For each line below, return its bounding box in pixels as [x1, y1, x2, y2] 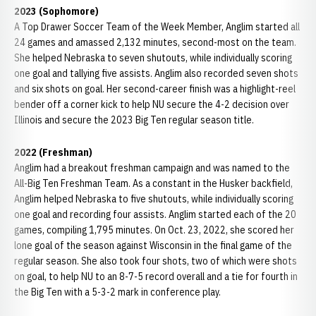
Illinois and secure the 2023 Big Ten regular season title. [14, 114, 254, 126]
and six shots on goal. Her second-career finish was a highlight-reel [14, 83, 296, 95]
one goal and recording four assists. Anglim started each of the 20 [14, 208, 296, 221]
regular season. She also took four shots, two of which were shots [14, 255, 297, 267]
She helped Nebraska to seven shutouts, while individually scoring [14, 51, 292, 64]
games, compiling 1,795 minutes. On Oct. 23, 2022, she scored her [14, 224, 294, 236]
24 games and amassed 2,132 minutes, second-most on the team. [14, 36, 296, 49]
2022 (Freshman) [14, 146, 92, 159]
